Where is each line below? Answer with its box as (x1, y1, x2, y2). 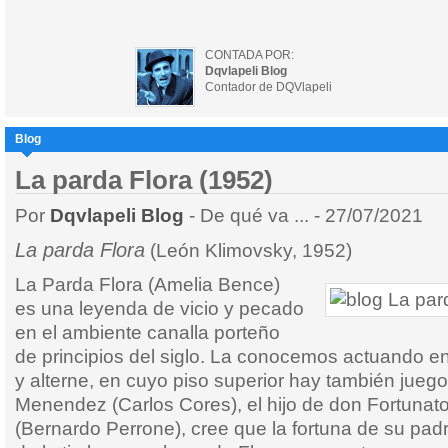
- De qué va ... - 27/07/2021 (189, 205, 423, 226)
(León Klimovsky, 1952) (145, 240, 352, 261)
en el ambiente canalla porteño (15, 322, 280, 343)
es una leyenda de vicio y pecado (15, 298, 304, 319)
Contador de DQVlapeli (205, 80, 332, 94)
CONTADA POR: (205, 48, 294, 62)
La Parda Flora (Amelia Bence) (15, 274, 280, 295)
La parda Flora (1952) (15, 166, 273, 194)
